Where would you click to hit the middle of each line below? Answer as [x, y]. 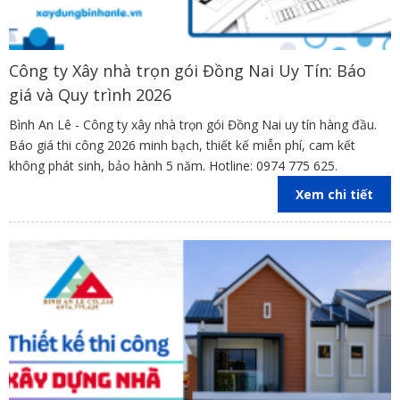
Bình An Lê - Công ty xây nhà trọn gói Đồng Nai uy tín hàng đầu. [193, 124]
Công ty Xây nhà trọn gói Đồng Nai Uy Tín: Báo [187, 70]
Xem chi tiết [334, 194]
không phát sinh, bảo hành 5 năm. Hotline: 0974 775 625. [173, 165]
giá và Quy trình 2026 [90, 94]
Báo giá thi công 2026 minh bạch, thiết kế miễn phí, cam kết [182, 145]
